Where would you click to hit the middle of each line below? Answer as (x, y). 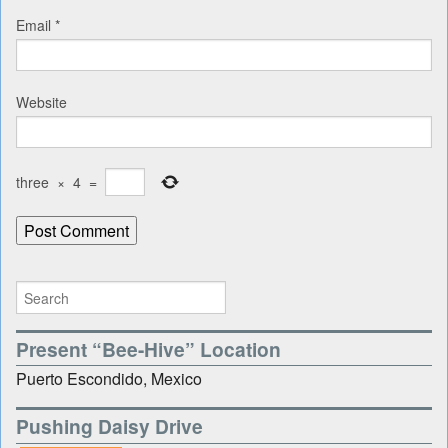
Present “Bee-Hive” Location (148, 348)
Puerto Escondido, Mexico (109, 379)
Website (41, 102)
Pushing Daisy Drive (109, 426)
